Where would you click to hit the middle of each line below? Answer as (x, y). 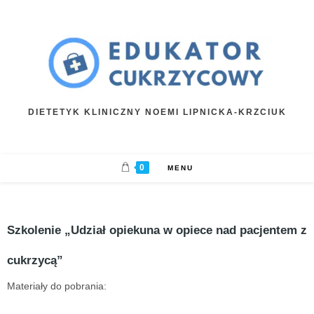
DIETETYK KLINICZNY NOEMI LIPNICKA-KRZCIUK (157, 112)
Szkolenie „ (39, 230)
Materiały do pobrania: (57, 286)
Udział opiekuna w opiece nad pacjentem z (189, 230)
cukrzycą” (35, 260)
